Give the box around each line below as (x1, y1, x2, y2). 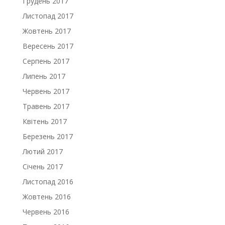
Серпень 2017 (22, 56, 69, 66)
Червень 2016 (22, 207, 69, 216)
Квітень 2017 (22, 117, 67, 126)
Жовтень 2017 (22, 26, 71, 36)
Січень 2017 (22, 162, 63, 171)
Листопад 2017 (22, 11, 73, 21)
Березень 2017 (22, 132, 73, 141)
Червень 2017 (22, 86, 69, 96)
